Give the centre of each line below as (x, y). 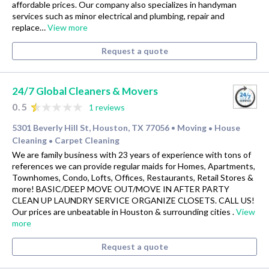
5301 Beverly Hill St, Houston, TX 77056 (91, 128)
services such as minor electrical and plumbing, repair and (118, 16)
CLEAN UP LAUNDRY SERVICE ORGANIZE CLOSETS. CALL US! (133, 200)
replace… (30, 28)
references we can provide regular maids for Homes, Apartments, (134, 166)
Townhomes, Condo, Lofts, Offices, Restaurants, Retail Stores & (133, 177)
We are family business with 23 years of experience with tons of (131, 154)
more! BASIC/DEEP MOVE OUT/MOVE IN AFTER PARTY (121, 189)
